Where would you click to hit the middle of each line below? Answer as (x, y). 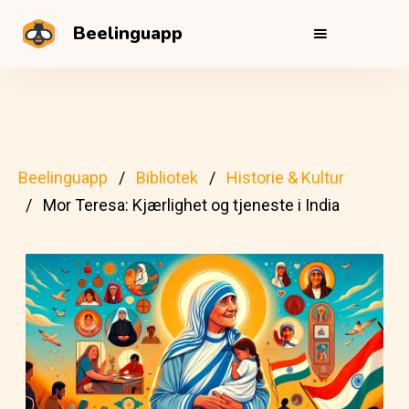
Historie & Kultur (285, 178)
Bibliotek (167, 178)
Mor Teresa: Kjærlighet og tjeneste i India (191, 205)
